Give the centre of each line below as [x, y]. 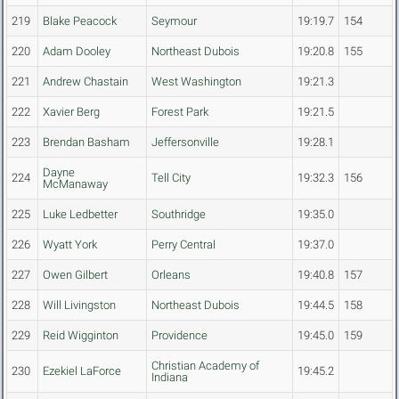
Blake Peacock [80, 21]
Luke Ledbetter [80, 215]
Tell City [171, 178]
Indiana [170, 378]
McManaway [75, 184]
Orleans [171, 275]
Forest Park [180, 112]
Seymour [174, 21]
